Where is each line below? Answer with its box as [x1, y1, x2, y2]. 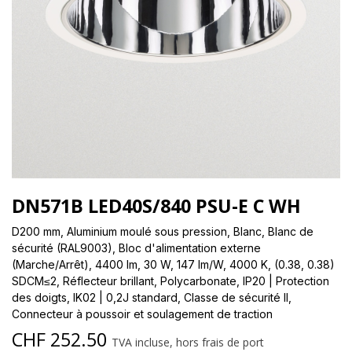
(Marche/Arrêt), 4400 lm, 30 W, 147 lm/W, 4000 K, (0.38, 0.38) [12, 257, 335, 271]
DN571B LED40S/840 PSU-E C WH [12, 192, 301, 218]
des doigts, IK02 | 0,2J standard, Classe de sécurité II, [12, 290, 291, 304]
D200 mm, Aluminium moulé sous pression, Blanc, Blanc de [12, 224, 313, 238]
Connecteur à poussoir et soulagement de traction [12, 306, 273, 321]
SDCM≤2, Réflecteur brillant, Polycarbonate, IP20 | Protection [12, 273, 329, 288]
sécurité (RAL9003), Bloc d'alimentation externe [12, 240, 261, 255]
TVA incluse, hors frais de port [112, 334, 264, 350]
